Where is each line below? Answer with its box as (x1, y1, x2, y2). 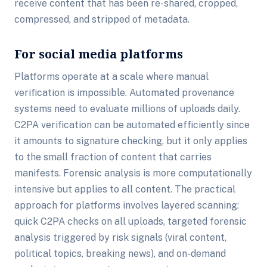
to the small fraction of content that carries (14, 151, 212, 163)
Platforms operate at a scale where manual (14, 71, 209, 82)
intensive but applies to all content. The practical (14, 184, 235, 195)
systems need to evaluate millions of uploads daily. (14, 103, 240, 114)
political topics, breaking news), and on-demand (14, 248, 226, 259)
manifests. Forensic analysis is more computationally (14, 167, 252, 179)
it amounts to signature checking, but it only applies (14, 135, 247, 147)
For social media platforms (14, 46, 183, 62)
